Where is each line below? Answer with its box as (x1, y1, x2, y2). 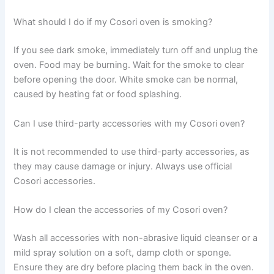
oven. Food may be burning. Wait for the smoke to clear (13, 59, 245, 71)
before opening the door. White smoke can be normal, (13, 74, 239, 86)
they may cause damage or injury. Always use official (13, 160, 232, 172)
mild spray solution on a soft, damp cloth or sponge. (13, 246, 232, 258)
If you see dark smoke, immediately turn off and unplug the (13, 45, 258, 56)
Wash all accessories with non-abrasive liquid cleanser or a (13, 232, 258, 243)
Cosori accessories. (13, 175, 96, 187)
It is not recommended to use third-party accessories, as (13, 146, 250, 157)
